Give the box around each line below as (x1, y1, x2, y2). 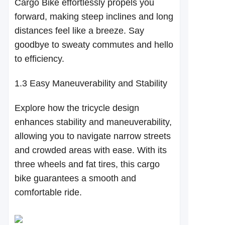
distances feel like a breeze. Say (15, 26, 144, 36)
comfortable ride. (15, 187, 82, 197)
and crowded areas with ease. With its (15, 145, 167, 155)
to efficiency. (15, 54, 64, 64)
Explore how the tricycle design (15, 103, 139, 113)
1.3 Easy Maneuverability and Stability (15, 78, 167, 88)
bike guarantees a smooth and (15, 173, 136, 183)
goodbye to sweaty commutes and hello (15, 40, 173, 50)
